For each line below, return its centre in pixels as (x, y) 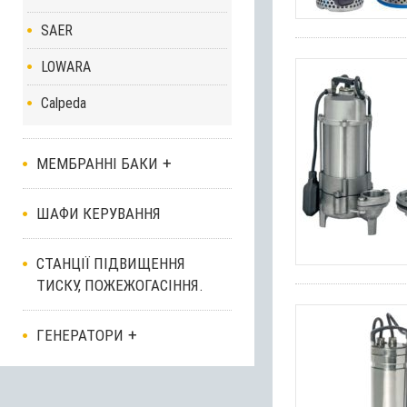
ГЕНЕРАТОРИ (80, 335)
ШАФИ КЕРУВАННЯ (99, 213)
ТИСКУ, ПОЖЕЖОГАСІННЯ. (120, 285)
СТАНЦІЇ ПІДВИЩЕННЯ (111, 263)
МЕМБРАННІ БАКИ (97, 164)
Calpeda (64, 103)
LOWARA (66, 67)
